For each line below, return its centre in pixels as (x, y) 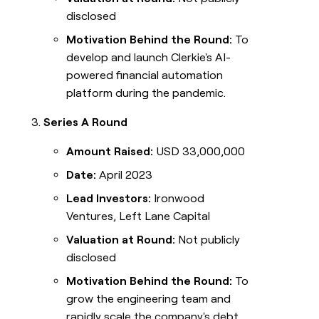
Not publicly (208, 240)
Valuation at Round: (121, 240)
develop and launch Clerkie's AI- (149, 58)
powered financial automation (145, 75)
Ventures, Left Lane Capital (138, 216)
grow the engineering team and (149, 299)
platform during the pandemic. (146, 93)
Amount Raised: (110, 152)
